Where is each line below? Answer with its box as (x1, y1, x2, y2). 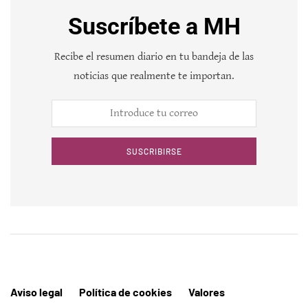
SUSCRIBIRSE (126, 146, 182, 156)
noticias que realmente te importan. (74, 69, 234, 82)
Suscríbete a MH (67, 12, 241, 40)
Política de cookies (79, 285, 172, 298)
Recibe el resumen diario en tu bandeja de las (54, 49, 254, 63)
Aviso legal (10, 285, 63, 298)
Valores (188, 285, 225, 298)
